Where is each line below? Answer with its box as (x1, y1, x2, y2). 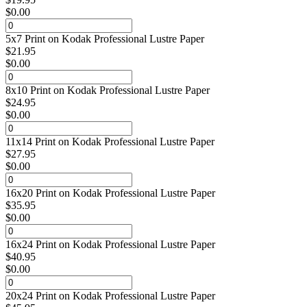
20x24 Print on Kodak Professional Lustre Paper (5, 289, 215, 302)
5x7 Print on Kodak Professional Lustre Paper (5, 32, 204, 45)
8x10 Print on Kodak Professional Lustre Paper (5, 84, 210, 96)
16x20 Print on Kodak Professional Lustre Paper (5, 186, 215, 199)
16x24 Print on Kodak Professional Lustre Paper (5, 238, 215, 250)
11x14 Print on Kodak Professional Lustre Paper (5, 135, 214, 147)
